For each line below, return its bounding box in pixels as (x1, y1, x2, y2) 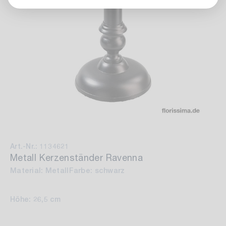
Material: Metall (10, 166, 69, 175)
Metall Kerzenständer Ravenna (10, 152, 143, 163)
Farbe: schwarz (69, 166, 125, 175)
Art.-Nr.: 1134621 (10, 142, 69, 150)
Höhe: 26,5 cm (10, 195, 61, 203)
